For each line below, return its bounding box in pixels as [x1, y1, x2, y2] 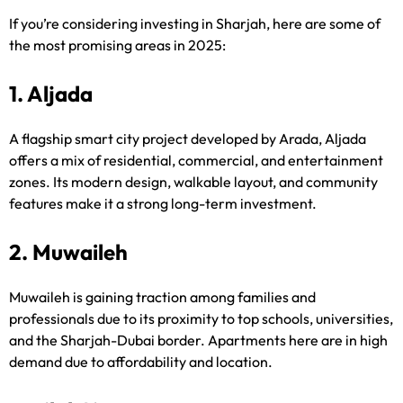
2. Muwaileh [9, 238, 128, 266]
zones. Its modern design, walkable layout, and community [9, 173, 378, 192]
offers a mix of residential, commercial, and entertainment [9, 151, 383, 170]
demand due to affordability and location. [9, 353, 273, 372]
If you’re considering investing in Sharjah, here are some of [9, 14, 381, 33]
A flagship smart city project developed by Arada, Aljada [9, 130, 366, 148]
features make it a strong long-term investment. [9, 194, 317, 213]
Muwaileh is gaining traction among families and [9, 288, 316, 307]
